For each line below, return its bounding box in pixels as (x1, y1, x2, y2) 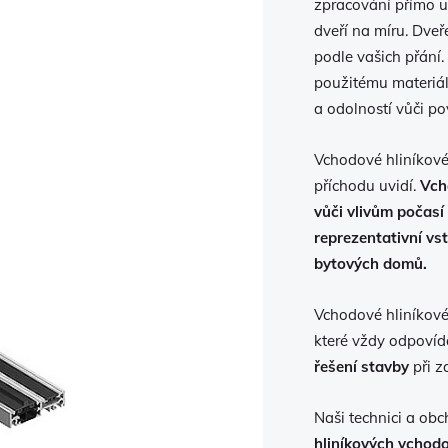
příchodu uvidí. (313, 176, 420, 195)
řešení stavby (313, 357, 409, 376)
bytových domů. (313, 254, 427, 273)
